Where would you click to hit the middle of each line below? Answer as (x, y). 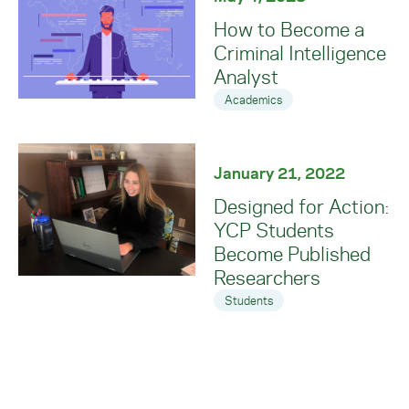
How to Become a (289, 29)
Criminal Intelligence (300, 52)
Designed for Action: (302, 206)
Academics (253, 99)
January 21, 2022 (279, 173)
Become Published (292, 253)
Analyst (246, 76)
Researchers (267, 277)
